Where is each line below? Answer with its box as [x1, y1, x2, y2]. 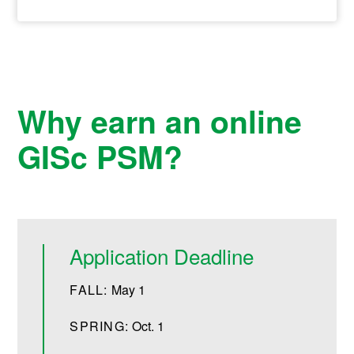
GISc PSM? [17, 134, 183, 179]
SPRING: [70, 317, 130, 336]
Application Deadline [70, 241, 254, 271]
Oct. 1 [132, 317, 165, 336]
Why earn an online [17, 99, 303, 144]
